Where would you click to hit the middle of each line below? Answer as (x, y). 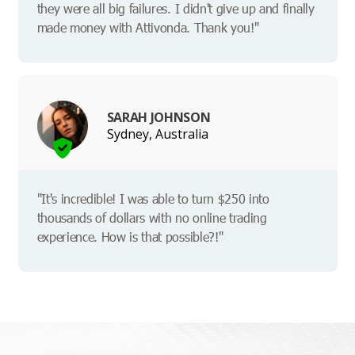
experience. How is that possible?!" (130, 237)
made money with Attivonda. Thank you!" (148, 28)
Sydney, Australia (157, 134)
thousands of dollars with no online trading (152, 218)
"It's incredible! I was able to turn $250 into (153, 199)
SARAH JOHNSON (158, 117)
